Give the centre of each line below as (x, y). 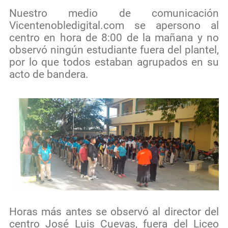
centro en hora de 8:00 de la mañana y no (114, 38)
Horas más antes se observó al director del (114, 212)
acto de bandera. (49, 74)
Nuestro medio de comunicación (114, 13)
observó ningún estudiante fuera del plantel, (114, 50)
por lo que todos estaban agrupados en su (114, 62)
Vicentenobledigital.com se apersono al (114, 25)
